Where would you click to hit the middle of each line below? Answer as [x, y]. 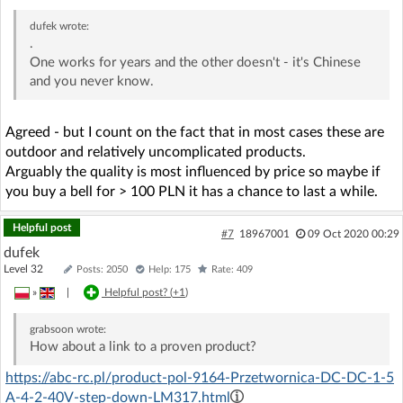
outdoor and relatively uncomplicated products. [156, 152]
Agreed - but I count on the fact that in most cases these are [195, 132]
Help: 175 [170, 269]
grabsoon [51, 329]
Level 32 [31, 269]
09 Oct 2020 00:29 [353, 233]
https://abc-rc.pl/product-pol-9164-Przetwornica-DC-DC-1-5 [200, 377]
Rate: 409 [232, 269]
